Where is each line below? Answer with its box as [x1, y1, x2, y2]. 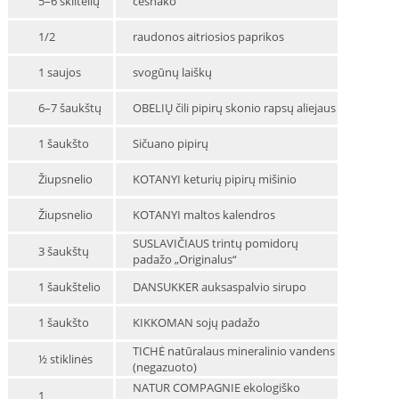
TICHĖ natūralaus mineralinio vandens [132, 343, 335, 359]
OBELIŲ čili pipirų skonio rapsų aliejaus [132, 100, 336, 116]
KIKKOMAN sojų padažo [132, 314, 260, 330]
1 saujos [37, 64, 81, 80]
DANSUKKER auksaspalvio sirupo [132, 279, 306, 295]
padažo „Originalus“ [132, 251, 237, 267]
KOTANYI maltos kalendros [132, 207, 275, 223]
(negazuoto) [132, 359, 197, 375]
